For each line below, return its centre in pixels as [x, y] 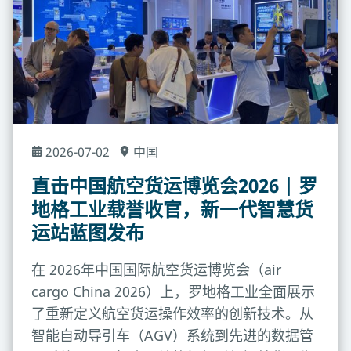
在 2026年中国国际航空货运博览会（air [156, 269]
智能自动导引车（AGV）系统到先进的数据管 [172, 335]
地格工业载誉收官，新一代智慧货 [172, 208]
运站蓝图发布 [88, 232]
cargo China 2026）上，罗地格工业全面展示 [173, 291]
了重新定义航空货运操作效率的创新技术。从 [172, 313]
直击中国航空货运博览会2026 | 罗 [174, 185]
